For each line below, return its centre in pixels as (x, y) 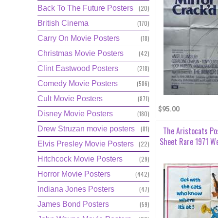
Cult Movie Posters (70, 99)
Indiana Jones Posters (76, 189)
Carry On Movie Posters (79, 38)
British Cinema (63, 23)
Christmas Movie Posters (81, 53)
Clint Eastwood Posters (78, 68)
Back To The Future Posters (85, 8)
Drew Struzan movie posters (86, 129)
